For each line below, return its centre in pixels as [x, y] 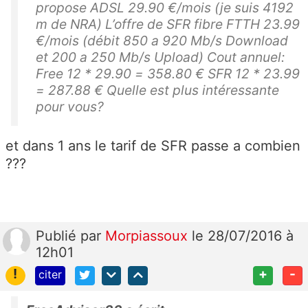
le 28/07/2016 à [243, 235]
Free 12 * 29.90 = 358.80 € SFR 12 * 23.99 [168, 73]
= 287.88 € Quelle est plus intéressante [157, 90]
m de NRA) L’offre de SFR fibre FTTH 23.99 [168, 24]
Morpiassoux [148, 235]
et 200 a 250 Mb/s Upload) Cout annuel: [160, 57]
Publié [58, 235]
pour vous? [70, 106]
